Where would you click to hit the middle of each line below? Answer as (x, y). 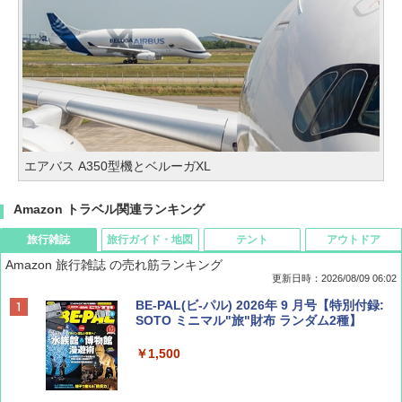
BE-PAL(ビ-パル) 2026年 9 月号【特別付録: (260, 305)
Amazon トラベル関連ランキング (109, 209)
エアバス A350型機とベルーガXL (118, 166)
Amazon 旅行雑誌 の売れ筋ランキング (114, 264)
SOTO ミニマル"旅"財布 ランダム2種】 (249, 320)
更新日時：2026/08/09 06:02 (334, 278)
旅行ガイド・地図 (150, 239)
